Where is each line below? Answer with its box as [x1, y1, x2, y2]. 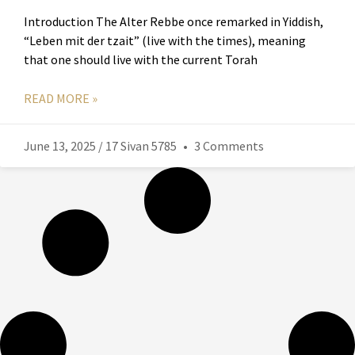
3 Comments [192, 138, 264, 155]
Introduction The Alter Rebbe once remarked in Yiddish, [24, 13, 323, 30]
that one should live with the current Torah [24, 52, 258, 68]
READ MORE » [24, 90, 97, 107]
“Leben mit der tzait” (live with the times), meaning [24, 32, 306, 49]
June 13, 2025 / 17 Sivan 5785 [24, 138, 179, 155]
